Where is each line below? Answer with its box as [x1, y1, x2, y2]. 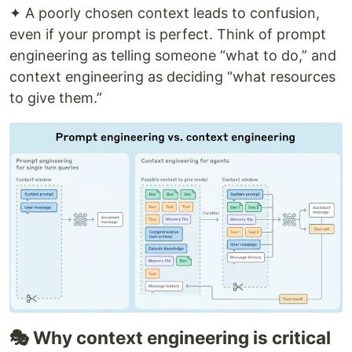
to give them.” [9, 89, 102, 106]
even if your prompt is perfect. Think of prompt [9, 25, 326, 42]
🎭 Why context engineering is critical [9, 326, 331, 348]
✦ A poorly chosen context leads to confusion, [9, 4, 320, 21]
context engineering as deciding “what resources [9, 68, 335, 85]
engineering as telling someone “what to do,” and [9, 46, 336, 64]
